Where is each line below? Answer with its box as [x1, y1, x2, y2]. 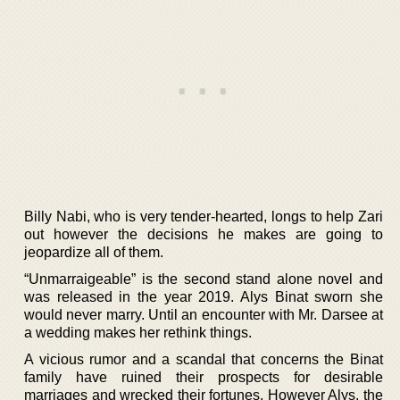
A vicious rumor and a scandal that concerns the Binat [24, 351, 383, 367]
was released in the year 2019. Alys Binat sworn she [24, 288, 383, 304]
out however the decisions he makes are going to [24, 226, 383, 242]
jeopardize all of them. [24, 244, 163, 260]
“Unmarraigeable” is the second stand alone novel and [24, 271, 383, 287]
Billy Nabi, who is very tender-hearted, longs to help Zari [24, 208, 383, 224]
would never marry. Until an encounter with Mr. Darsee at [24, 306, 383, 322]
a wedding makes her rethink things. [24, 324, 252, 340]
